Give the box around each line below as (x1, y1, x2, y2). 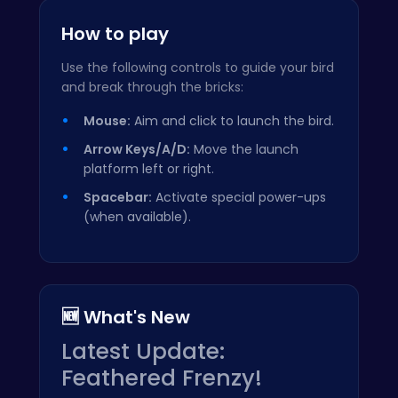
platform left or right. (84, 160, 214, 179)
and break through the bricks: (61, 78, 243, 97)
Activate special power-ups (152, 188, 326, 207)
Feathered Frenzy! (61, 362, 262, 394)
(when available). (84, 208, 191, 227)
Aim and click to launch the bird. (131, 112, 334, 131)
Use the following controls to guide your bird (61, 59, 334, 77)
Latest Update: (61, 336, 225, 368)
